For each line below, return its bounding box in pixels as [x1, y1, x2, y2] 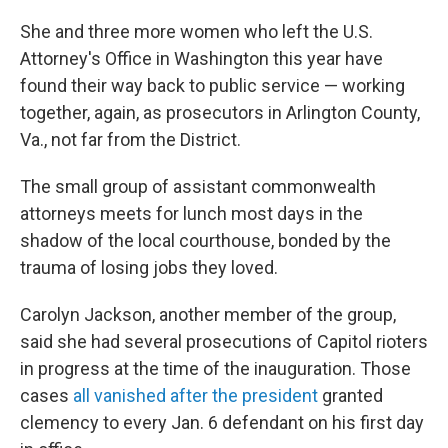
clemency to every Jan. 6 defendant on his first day [20, 412, 424, 433]
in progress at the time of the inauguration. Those [20, 358, 411, 379]
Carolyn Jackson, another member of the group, [20, 304, 396, 325]
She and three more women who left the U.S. [20, 21, 373, 42]
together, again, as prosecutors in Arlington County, [20, 102, 420, 123]
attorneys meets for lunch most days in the [20, 203, 363, 224]
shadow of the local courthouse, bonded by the [20, 230, 391, 251]
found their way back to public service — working [20, 75, 405, 96]
